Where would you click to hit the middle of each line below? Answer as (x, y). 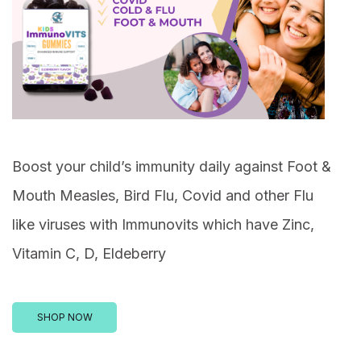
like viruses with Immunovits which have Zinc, (163, 225)
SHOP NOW (64, 317)
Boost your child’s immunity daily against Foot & (172, 167)
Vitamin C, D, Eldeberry (89, 254)
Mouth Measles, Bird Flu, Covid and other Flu (163, 196)
